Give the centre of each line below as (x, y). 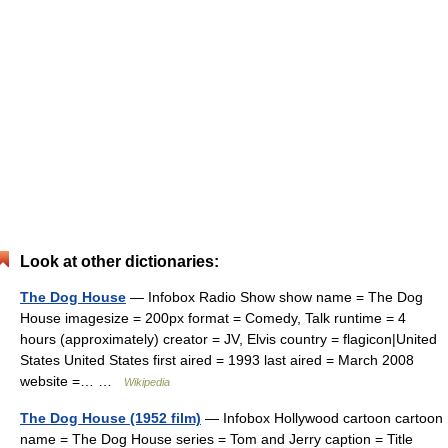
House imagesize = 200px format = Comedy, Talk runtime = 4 (213, 317)
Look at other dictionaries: (119, 261)
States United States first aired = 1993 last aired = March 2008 (217, 359)
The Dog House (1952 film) (110, 417)
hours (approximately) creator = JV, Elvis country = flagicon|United (228, 338)
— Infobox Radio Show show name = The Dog (274, 296)
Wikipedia (147, 381)
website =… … (72, 380)
